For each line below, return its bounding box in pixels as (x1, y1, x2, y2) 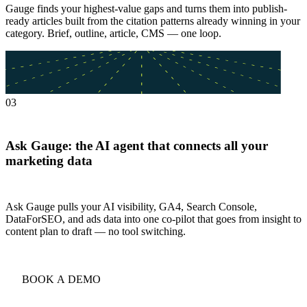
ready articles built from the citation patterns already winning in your (5, 15, 300, 27)
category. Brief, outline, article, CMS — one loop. (5, 27, 221, 40)
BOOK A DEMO (22, 273, 101, 285)
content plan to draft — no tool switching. (5, 225, 186, 237)
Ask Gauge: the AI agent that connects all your (5, 138, 268, 153)
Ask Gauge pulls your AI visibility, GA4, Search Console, (5, 200, 257, 212)
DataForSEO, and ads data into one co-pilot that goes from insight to (5, 212, 302, 225)
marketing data (5, 153, 93, 169)
